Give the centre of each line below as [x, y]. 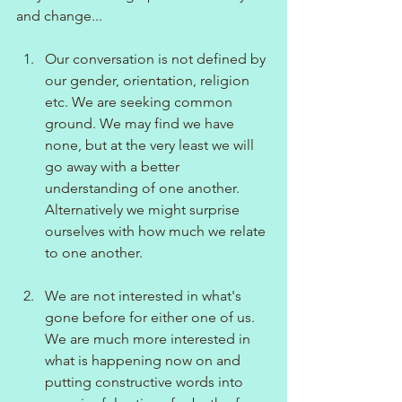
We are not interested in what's [145, 295]
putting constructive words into [146, 381]
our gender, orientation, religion [149, 80]
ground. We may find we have [141, 123]
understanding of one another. [144, 188]
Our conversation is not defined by [157, 58]
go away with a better [114, 166]
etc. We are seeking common [140, 101]
